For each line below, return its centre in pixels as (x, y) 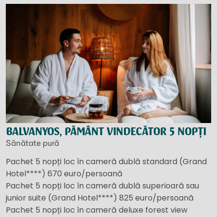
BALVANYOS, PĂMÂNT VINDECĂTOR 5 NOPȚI (106, 131)
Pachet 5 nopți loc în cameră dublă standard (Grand (106, 161)
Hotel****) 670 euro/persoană (64, 173)
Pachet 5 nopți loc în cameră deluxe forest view (97, 210)
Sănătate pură (32, 143)
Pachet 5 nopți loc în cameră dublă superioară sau (102, 186)
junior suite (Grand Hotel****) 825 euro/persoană (100, 198)
